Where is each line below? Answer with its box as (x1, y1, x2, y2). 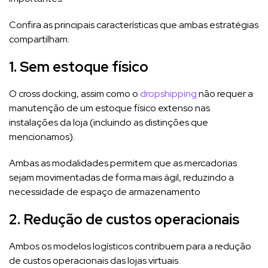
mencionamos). (9, 130, 77, 143)
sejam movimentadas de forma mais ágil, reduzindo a (9, 170, 234, 184)
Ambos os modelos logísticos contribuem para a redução (9, 239, 251, 252)
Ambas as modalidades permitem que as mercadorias (9, 156, 237, 169)
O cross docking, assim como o (9, 87, 140, 100)
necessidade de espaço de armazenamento (9, 185, 200, 198)
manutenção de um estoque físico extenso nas (9, 101, 210, 114)
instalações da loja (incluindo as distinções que (9, 115, 208, 129)
